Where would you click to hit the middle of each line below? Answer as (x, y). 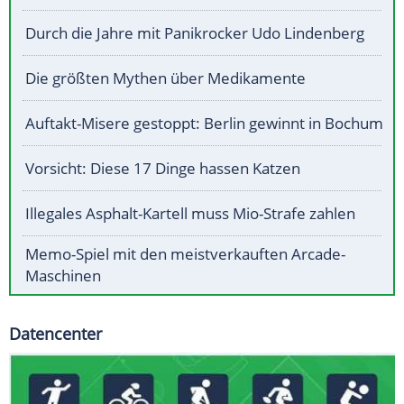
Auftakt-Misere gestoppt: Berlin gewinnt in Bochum (204, 124)
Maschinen (63, 276)
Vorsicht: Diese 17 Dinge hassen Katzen (163, 169)
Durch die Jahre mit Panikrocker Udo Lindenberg (195, 33)
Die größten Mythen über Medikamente (165, 78)
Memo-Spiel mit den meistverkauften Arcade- (185, 254)
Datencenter (55, 334)
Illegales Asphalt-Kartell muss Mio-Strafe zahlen (190, 214)
